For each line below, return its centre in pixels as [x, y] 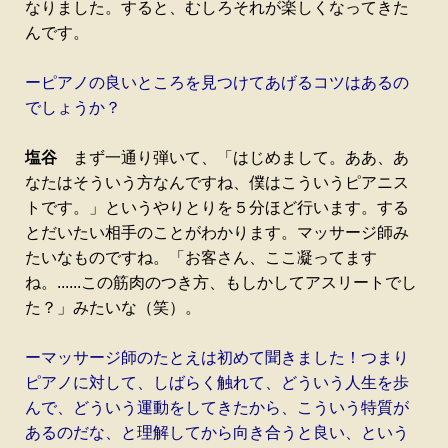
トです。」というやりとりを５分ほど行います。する [217, 207]
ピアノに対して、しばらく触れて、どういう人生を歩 [217, 382]
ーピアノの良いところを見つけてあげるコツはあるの [217, 82]
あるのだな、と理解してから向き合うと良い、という [217, 432]
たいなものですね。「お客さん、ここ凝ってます [201, 257]
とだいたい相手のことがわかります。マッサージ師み [217, 232]
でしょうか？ [73, 107]
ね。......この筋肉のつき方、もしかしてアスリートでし [221, 282]
